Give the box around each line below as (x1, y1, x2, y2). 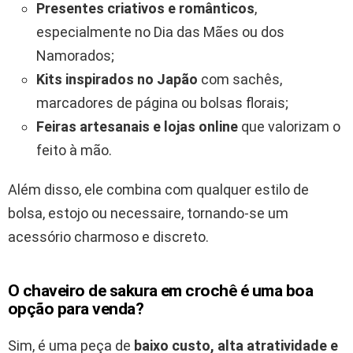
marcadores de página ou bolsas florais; (36, 94, 288, 111)
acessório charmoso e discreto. (8, 228, 209, 245)
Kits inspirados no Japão (36, 70, 198, 87)
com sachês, (198, 70, 282, 87)
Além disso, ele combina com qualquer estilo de (8, 180, 309, 198)
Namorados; (36, 46, 114, 64)
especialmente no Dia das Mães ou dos (36, 23, 284, 40)
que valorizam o (238, 117, 340, 135)
